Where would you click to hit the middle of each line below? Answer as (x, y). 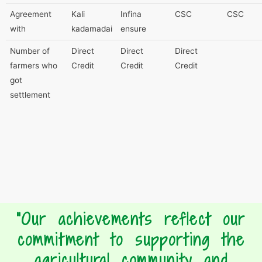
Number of (30, 51)
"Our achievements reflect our (131, 219)
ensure (133, 28)
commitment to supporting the (131, 240)
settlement (30, 94)
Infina (131, 14)
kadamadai (92, 28)
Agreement (30, 14)
